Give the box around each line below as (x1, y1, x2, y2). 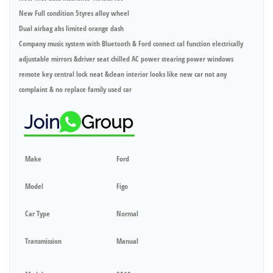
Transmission (25, 236, 62, 247)
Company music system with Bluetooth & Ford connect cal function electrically (19, 38, 243, 49)
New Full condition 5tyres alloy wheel (19, 7, 129, 18)
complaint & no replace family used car (19, 83, 132, 94)
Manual (116, 236, 138, 247)
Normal (116, 208, 138, 219)
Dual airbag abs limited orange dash (19, 23, 124, 34)
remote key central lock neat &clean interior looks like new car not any (19, 68, 227, 79)
